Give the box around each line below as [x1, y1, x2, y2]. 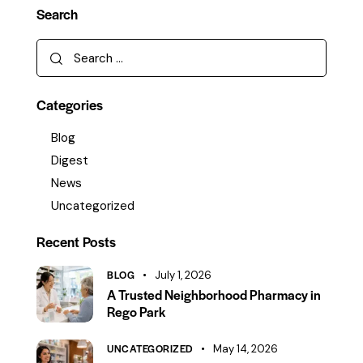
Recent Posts [36, 232, 116, 252]
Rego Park [107, 302, 165, 322]
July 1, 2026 [154, 268, 211, 283]
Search [36, 4, 78, 24]
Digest [51, 152, 88, 169]
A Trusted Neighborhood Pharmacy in [107, 285, 321, 305]
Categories [36, 95, 103, 115]
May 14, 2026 [213, 342, 278, 357]
